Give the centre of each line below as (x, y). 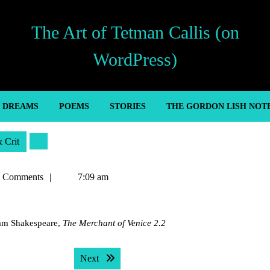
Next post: (121, 258)
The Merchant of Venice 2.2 (114, 223)
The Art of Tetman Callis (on (135, 32)
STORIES (127, 106)
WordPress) (135, 59)
